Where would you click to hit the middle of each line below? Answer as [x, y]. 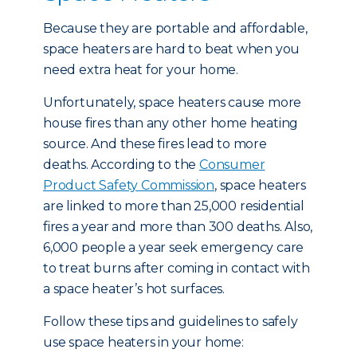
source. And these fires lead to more [155, 144]
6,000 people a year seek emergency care [174, 247]
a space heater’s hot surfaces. [135, 289]
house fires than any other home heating [171, 123]
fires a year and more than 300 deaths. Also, [178, 227]
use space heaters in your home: [145, 342]
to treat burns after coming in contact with [177, 268]
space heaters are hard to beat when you [172, 49]
